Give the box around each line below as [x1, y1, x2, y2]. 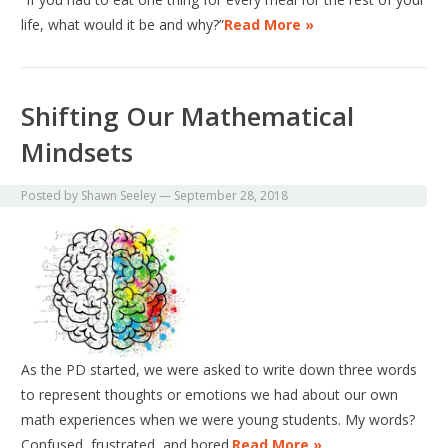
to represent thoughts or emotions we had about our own [21, 385, 399, 405]
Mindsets [21, 134, 134, 171]
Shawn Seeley [81, 187, 157, 205]
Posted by [21, 187, 82, 205]
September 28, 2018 [174, 187, 289, 205]
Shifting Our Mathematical [21, 98, 355, 135]
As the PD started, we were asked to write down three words [21, 360, 418, 380]
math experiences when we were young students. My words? [21, 410, 416, 430]
